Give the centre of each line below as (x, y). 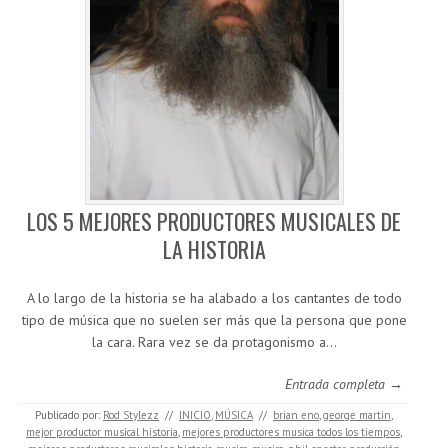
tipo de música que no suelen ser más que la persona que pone (214, 320)
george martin (357, 415)
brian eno (296, 415)
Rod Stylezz (131, 415)
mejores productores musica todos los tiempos (291, 432)
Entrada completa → (344, 384)
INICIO (195, 415)
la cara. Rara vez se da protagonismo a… (214, 342)
